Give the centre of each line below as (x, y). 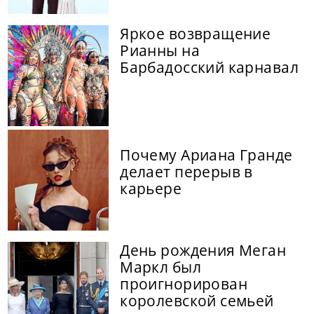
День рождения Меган (203, 250)
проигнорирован (184, 284)
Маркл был (161, 267)
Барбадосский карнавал (209, 67)
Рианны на (160, 50)
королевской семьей (197, 300)
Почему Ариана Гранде (206, 155)
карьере (151, 188)
